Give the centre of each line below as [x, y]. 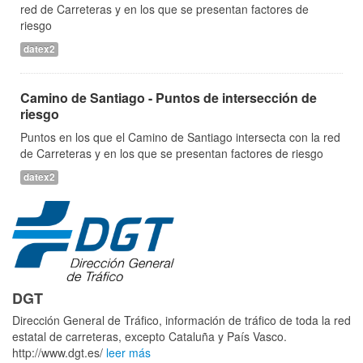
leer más [128, 352]
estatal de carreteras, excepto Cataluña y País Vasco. [149, 336]
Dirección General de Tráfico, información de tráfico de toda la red [181, 320]
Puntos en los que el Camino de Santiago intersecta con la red [180, 137]
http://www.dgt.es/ [59, 352]
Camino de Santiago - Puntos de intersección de [169, 98]
